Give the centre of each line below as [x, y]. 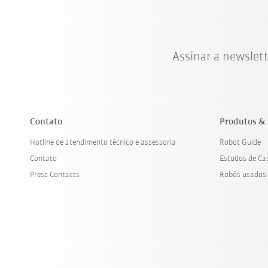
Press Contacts [55, 175]
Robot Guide [240, 142]
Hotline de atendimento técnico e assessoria [103, 142]
